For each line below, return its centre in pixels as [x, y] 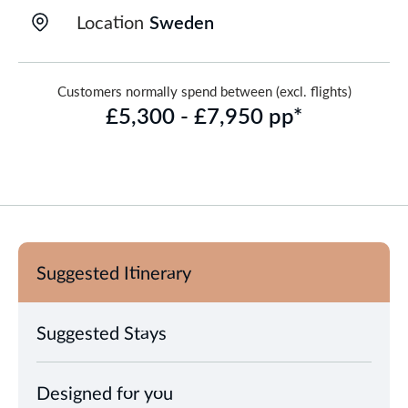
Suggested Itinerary [114, 272]
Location [110, 22]
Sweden [182, 22]
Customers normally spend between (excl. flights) [204, 91]
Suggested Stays [102, 332]
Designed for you [105, 393]
